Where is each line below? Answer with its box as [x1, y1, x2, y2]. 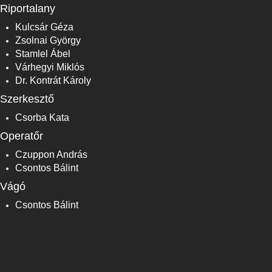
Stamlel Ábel [15, 49, 70, 59]
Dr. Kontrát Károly [15, 75, 91, 86]
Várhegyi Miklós [15, 62, 84, 73]
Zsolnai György [15, 35, 81, 46]
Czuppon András [15, 149, 87, 160]
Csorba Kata [15, 112, 69, 123]
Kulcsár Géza [15, 22, 73, 33]
